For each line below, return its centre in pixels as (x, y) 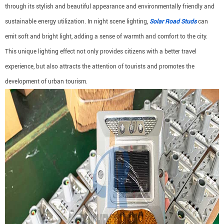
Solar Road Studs (173, 21)
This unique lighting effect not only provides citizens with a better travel (101, 51)
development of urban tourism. (46, 81)
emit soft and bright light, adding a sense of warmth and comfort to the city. (106, 36)
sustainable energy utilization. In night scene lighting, (77, 21)
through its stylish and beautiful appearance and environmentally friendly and (110, 6)
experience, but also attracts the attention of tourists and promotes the (100, 66)
